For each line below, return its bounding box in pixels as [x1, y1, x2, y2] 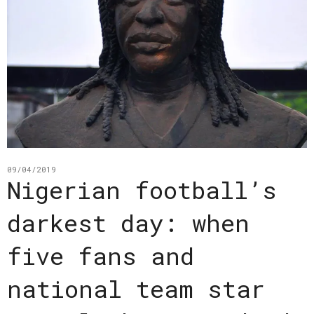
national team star [7, 273, 265, 305]
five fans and [7, 240, 194, 272]
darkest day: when [7, 207, 250, 239]
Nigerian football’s [7, 174, 277, 206]
